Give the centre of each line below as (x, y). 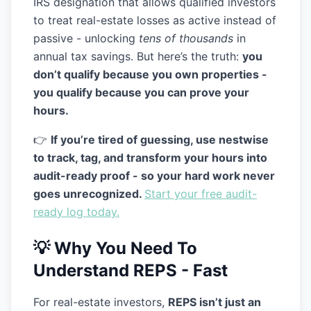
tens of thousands (186, 38)
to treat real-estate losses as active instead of (155, 20)
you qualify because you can (111, 92)
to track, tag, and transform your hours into (150, 158)
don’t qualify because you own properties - (150, 74)
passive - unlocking (86, 38)
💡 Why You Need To (115, 248)
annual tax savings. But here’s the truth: (138, 56)
